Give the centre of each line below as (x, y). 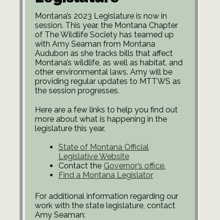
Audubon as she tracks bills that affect (104, 54)
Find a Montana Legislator (106, 175)
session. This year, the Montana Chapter (106, 26)
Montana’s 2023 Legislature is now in (101, 16)
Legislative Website (94, 156)
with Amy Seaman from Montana (95, 44)
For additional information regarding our (107, 196)
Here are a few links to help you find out (106, 110)
